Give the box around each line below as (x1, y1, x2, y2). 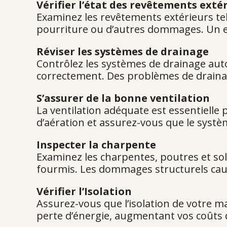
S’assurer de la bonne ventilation (36, 91, 210, 105)
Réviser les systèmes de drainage (36, 45, 209, 58)
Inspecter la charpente (36, 138, 156, 152)
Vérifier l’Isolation (36, 184, 132, 198)
